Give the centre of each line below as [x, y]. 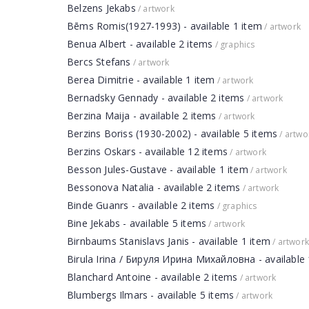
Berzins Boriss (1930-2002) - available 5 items [172, 133]
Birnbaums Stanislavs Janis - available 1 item [169, 241]
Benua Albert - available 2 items [140, 44]
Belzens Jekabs [101, 8]
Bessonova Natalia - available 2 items [154, 187]
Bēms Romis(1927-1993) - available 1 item [165, 26]
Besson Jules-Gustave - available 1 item [158, 169]
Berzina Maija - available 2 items [142, 116]
